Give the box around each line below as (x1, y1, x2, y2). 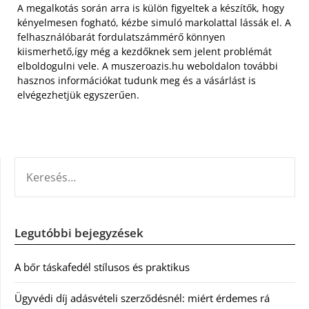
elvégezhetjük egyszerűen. (17, 88, 139, 101)
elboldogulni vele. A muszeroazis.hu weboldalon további (17, 59, 278, 72)
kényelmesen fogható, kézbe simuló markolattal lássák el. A (17, 15, 291, 29)
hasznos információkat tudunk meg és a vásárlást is (17, 73, 256, 87)
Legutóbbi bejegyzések (14, 224, 143, 241)
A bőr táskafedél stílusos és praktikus (14, 259, 190, 274)
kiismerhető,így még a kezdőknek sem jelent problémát (17, 44, 272, 58)
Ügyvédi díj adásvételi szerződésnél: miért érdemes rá (14, 290, 270, 305)
